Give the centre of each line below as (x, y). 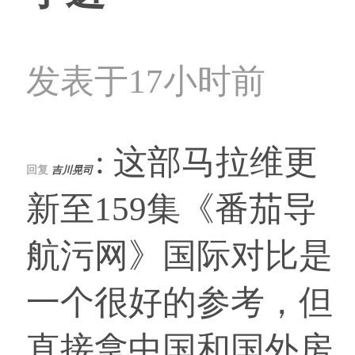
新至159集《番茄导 (172, 209)
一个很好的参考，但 (179, 303)
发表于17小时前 (146, 82)
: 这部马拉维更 (206, 162)
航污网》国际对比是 (179, 256)
